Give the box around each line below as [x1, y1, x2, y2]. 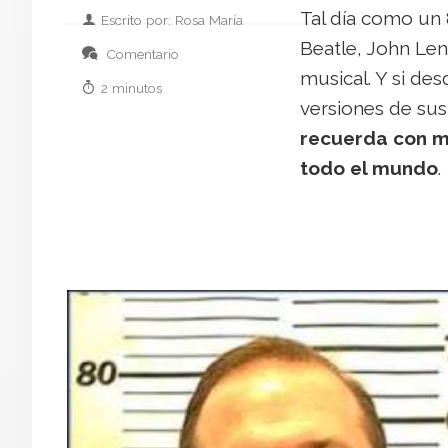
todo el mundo [299, 156, 438, 179]
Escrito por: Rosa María [101, 11, 243, 28]
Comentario [102, 45, 179, 62]
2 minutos [101, 79, 162, 96]
